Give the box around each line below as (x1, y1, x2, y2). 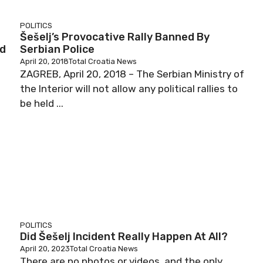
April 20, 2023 (20, 244, 70, 253)
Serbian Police (20, 43, 95, 56)
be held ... (20, 97, 63, 109)
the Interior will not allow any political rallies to (20, 83, 238, 95)
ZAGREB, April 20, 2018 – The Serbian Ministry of (20, 68, 244, 80)
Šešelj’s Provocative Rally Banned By (20, 31, 210, 43)
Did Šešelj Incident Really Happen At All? (20, 230, 228, 243)
